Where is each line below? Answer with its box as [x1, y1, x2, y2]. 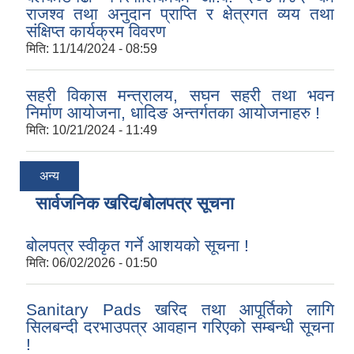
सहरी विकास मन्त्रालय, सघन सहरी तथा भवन [26, 86, 334, 105]
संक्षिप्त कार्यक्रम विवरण [26, 22, 166, 41]
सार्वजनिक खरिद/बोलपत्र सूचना [36, 194, 234, 214]
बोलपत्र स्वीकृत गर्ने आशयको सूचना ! [26, 236, 249, 255]
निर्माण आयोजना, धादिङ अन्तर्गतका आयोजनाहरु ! [26, 104, 320, 122]
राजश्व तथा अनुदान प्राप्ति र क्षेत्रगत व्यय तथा [26, 5, 334, 24]
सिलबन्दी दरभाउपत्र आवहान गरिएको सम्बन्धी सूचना [26, 318, 334, 337]
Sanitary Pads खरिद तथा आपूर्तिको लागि [26, 300, 334, 319]
